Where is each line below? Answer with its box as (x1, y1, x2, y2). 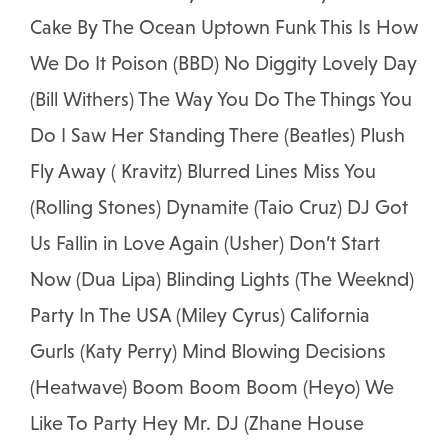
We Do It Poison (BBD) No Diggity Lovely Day (30, 52, 417, 75)
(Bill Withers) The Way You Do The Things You (30, 88, 412, 111)
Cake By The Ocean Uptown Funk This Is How (30, 16, 418, 39)
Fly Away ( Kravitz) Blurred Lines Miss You (30, 160, 376, 183)
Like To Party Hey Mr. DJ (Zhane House (30, 412, 364, 435)
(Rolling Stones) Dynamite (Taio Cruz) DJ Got (30, 196, 408, 219)
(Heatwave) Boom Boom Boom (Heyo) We (30, 376, 394, 399)
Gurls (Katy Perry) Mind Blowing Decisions (30, 340, 386, 363)
